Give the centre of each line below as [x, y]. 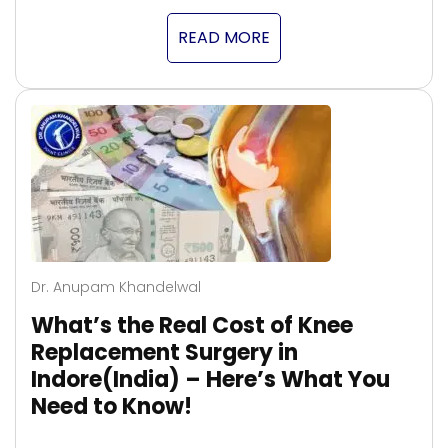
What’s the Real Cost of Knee [192, 326]
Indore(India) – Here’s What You [210, 380]
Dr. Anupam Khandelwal [116, 287]
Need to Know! [111, 407]
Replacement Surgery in [164, 353]
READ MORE [224, 38]
